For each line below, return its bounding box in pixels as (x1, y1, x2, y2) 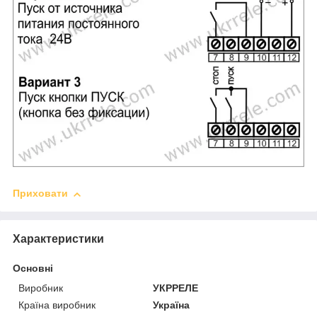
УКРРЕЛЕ (153, 282, 199, 294)
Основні (13, 263, 53, 275)
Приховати (13, 188, 68, 200)
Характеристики (13, 233, 104, 246)
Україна (153, 299, 190, 311)
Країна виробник (18, 299, 96, 311)
